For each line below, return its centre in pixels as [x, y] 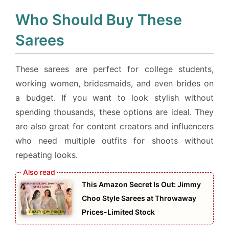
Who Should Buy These [99, 19]
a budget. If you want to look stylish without [114, 97]
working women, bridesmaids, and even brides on [114, 83]
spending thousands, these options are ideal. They [114, 112]
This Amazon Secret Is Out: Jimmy [141, 184]
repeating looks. [47, 155]
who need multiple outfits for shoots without [114, 140]
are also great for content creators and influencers [114, 126]
